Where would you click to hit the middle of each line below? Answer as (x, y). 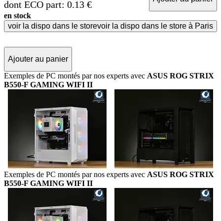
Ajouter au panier (38, 59)
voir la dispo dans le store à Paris (155, 26)
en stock (18, 16)
